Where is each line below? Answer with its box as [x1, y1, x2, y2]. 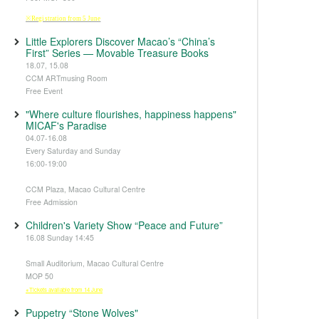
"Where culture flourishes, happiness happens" [26, 107, 236, 121]
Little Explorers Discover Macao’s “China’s [26, 34, 215, 48]
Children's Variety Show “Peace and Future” [26, 218, 226, 232]
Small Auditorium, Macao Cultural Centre [26, 258, 166, 268]
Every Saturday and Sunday [26, 145, 122, 156]
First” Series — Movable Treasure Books [26, 46, 209, 60]
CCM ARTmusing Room [26, 73, 108, 83]
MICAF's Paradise [26, 118, 107, 132]
